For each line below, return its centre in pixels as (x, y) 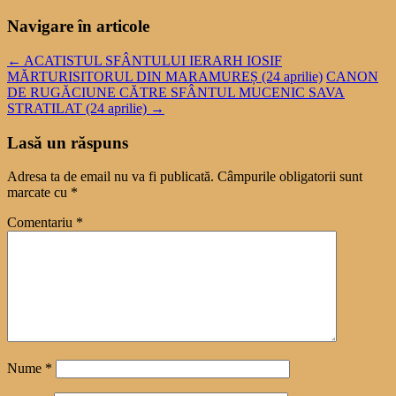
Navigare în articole (78, 27)
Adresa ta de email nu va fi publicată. (110, 177)
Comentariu (42, 223)
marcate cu (39, 193)
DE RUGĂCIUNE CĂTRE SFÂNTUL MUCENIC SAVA (176, 93)
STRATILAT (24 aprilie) (79, 109)
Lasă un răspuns (68, 142)
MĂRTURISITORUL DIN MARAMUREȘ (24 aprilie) (165, 77)
